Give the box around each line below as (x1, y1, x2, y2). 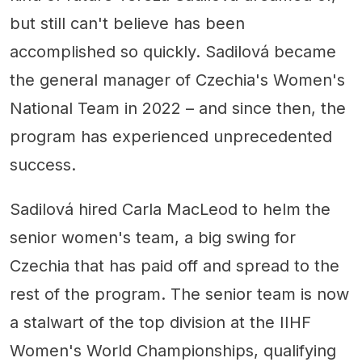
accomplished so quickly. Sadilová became (10, 42, 336, 62)
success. (10, 155, 76, 175)
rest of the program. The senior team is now (10, 284, 349, 305)
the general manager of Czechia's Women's (10, 70, 345, 90)
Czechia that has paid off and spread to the (10, 256, 339, 276)
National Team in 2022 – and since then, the (10, 99, 346, 119)
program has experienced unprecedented (10, 127, 332, 147)
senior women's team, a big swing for (10, 228, 296, 248)
